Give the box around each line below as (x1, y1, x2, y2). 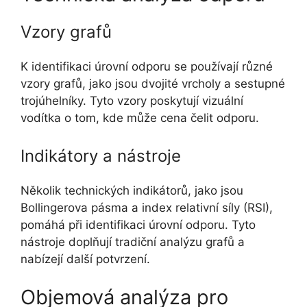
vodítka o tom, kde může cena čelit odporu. (21, 110, 259, 125)
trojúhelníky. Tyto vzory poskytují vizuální (21, 93, 243, 108)
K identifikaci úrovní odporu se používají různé (21, 59, 273, 73)
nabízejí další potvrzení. (21, 252, 150, 267)
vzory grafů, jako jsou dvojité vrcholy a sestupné (21, 76, 285, 90)
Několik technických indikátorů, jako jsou (21, 184, 243, 198)
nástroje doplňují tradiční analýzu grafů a (21, 235, 245, 249)
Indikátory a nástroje (21, 146, 181, 167)
